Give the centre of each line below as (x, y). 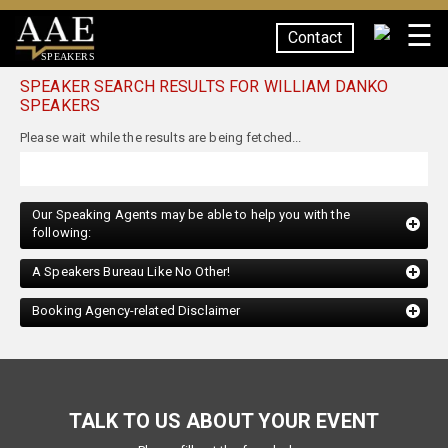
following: (62, 210)
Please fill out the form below (224, 428)
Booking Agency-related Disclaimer (136, 288)
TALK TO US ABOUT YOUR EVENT (224, 399)
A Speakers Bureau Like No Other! (131, 249)
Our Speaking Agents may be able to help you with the (191, 192)
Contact (315, 37)
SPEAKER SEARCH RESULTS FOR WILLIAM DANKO (204, 86)
